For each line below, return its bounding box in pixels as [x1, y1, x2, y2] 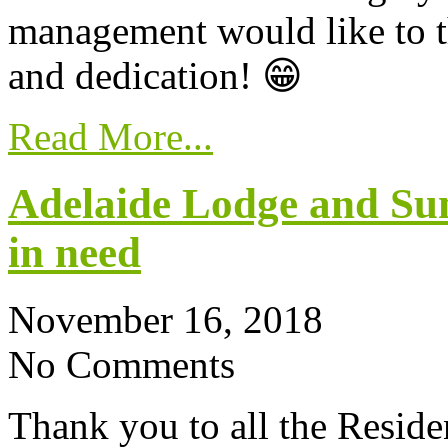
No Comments [8, 342, 235, 386]
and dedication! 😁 [8, 53, 303, 97]
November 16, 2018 [8, 297, 323, 341]
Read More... [8, 114, 213, 158]
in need [8, 228, 141, 276]
